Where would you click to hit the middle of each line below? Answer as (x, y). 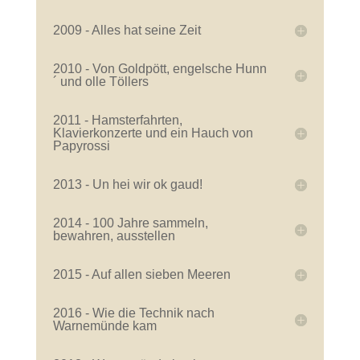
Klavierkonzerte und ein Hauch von (153, 133)
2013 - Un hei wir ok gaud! (127, 185)
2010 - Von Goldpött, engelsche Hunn (160, 69)
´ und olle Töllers (100, 82)
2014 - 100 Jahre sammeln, (130, 223)
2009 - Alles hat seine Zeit (127, 31)
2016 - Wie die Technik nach (133, 313)
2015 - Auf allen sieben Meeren (141, 275)
